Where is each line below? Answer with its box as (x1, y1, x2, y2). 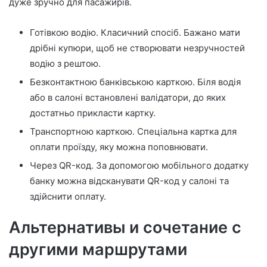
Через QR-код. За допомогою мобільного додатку (30, 160, 249, 172)
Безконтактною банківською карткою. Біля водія (30, 76, 241, 88)
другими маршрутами (9, 240, 187, 260)
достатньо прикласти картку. (30, 107, 156, 119)
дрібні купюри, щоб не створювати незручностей (30, 42, 245, 54)
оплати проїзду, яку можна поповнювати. (30, 141, 208, 153)
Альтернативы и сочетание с (9, 218, 241, 238)
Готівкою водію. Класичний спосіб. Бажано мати (30, 27, 240, 39)
